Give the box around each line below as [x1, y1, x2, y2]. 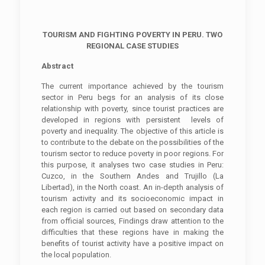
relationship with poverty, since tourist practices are [41, 104, 224, 113]
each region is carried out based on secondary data [41, 205, 224, 214]
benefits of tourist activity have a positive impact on [41, 238, 224, 248]
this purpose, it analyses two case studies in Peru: [41, 160, 224, 169]
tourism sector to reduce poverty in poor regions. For [41, 148, 224, 158]
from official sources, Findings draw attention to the [41, 216, 224, 225]
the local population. [41, 250, 111, 259]
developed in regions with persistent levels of [41, 115, 224, 124]
